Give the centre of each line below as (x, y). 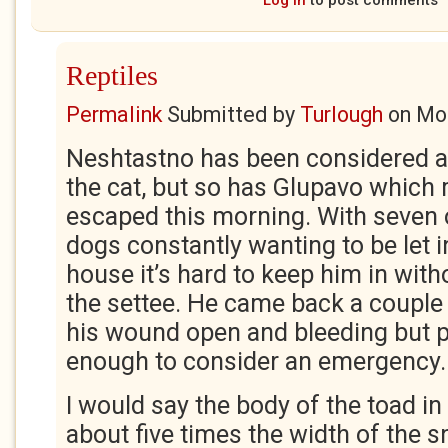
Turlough (341, 114)
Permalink (114, 114)
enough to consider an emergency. (256, 361)
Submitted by (231, 114)
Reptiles (112, 75)
